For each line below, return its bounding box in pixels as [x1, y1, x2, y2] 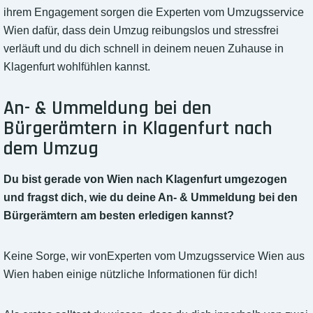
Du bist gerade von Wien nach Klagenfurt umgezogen [3, 173, 287, 186]
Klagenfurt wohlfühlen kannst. [3, 61, 150, 73]
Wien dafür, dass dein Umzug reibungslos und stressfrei [3, 24, 279, 37]
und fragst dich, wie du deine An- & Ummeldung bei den [3, 191, 298, 204]
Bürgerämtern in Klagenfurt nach [3, 116, 272, 142]
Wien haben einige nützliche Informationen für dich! [3, 268, 257, 281]
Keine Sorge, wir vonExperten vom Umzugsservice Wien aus [3, 250, 305, 263]
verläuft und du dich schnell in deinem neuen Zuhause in [3, 43, 284, 55]
